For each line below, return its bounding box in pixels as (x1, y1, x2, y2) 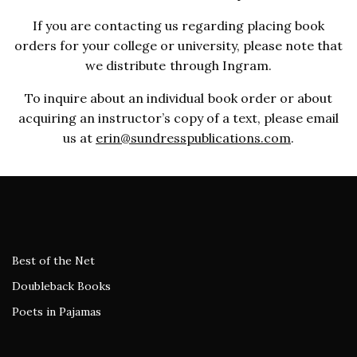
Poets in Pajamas (12, 304, 101, 319)
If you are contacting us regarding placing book (32, 17, 325, 33)
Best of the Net (12, 253, 95, 268)
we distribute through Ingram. (85, 57, 272, 73)
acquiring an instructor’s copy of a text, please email (18, 109, 339, 126)
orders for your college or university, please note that (14, 37, 343, 53)
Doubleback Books (12, 278, 111, 293)
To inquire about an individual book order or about (25, 89, 332, 106)
